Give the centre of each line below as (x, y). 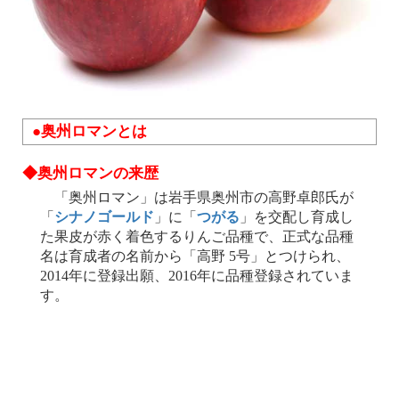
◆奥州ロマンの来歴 (90, 173)
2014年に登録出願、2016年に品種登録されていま (197, 276)
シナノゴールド (104, 217)
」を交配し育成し (297, 217)
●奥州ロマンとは (90, 131)
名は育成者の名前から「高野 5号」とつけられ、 (195, 256)
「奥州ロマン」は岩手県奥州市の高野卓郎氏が (197, 197)
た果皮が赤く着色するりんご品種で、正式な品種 (197, 236)
